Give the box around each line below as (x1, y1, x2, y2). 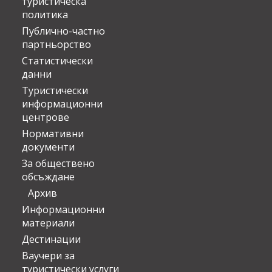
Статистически (22, 54, 93, 68)
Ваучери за (22, 249, 75, 263)
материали (22, 216, 75, 230)
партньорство (22, 38, 91, 52)
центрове (22, 110, 69, 124)
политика (22, 8, 68, 22)
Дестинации (22, 233, 81, 246)
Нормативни (22, 127, 84, 141)
